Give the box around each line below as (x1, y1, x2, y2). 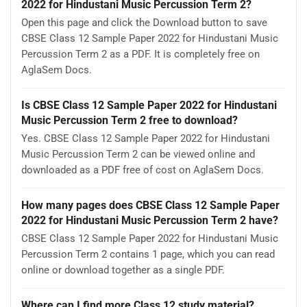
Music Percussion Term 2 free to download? (21, 113, 238, 127)
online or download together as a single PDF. (21, 264, 225, 277)
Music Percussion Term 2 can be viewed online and (21, 148, 255, 161)
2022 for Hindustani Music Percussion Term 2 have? (21, 213, 278, 227)
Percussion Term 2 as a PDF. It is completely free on (21, 48, 260, 61)
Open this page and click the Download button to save (21, 16, 267, 29)
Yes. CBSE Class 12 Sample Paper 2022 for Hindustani (21, 132, 270, 145)
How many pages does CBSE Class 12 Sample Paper (21, 198, 280, 212)
